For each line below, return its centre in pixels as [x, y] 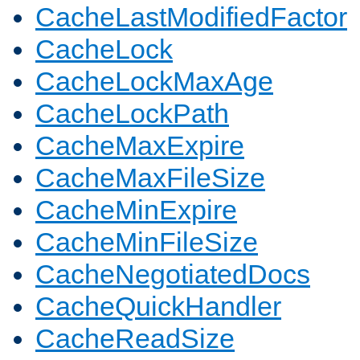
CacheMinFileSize [147, 242]
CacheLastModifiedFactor [191, 17]
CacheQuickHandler [158, 307]
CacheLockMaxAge [154, 82]
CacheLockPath [132, 114]
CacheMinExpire [136, 210]
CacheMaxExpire [140, 146]
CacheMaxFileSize [150, 178]
